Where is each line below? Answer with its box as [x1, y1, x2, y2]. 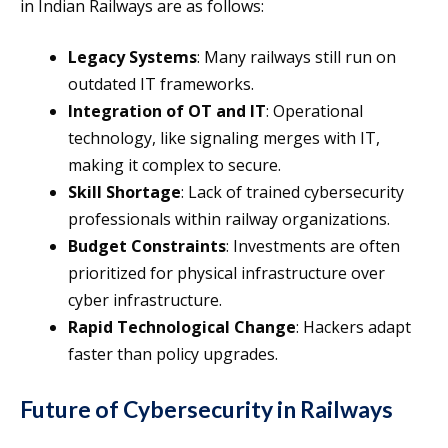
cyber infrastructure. [68, 289, 222, 312]
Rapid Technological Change [68, 316, 296, 339]
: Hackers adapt [296, 316, 411, 339]
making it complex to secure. [68, 154, 281, 177]
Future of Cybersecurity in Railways [20, 395, 393, 424]
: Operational [266, 100, 363, 123]
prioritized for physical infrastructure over [68, 262, 385, 285]
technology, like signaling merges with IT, [68, 127, 380, 150]
